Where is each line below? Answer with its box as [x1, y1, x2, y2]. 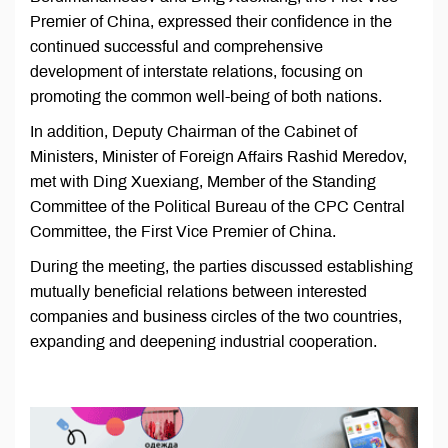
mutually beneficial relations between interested [30, 283, 367, 301]
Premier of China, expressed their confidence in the [30, 13, 392, 31]
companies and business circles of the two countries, [30, 308, 402, 326]
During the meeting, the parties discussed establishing [30, 258, 413, 276]
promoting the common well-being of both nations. [30, 88, 382, 106]
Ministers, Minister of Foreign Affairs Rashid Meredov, [30, 148, 407, 166]
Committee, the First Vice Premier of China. [30, 223, 336, 241]
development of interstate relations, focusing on [30, 63, 363, 81]
